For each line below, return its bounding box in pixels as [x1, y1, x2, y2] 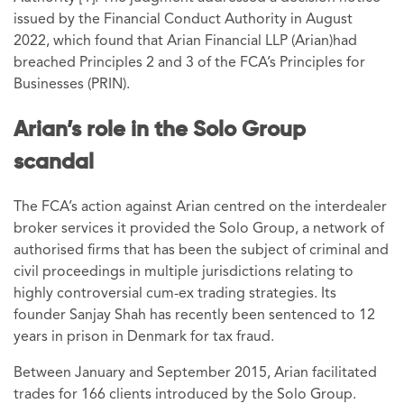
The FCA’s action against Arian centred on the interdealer [14, 199, 387, 215]
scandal [14, 151, 94, 173]
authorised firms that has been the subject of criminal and [14, 243, 389, 258]
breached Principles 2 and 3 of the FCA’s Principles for [14, 55, 365, 70]
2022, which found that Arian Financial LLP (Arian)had [14, 33, 357, 49]
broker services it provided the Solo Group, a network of [14, 221, 384, 236]
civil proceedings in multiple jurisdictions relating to [14, 264, 353, 280]
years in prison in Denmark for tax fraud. [14, 329, 274, 344]
